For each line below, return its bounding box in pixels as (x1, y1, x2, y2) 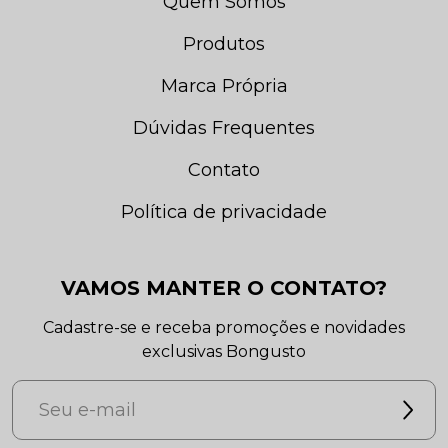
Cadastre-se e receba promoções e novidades (43, 318, 405, 338)
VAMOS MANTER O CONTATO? (61, 276, 387, 301)
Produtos (183, 33, 265, 56)
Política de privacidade (121, 201, 327, 224)
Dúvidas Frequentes (133, 117, 315, 140)
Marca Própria (160, 75, 288, 98)
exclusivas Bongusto (142, 342, 306, 362)
